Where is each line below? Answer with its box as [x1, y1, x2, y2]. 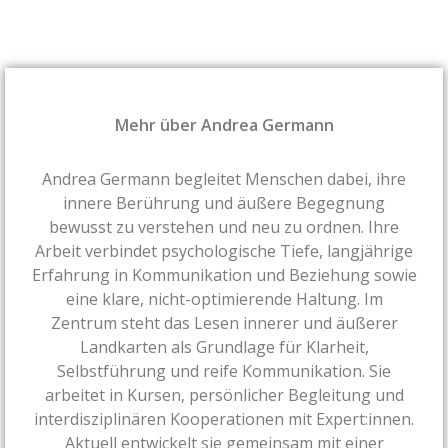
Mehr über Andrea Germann [114, 113, 334, 136]
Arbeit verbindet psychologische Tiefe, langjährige [35, 239, 413, 262]
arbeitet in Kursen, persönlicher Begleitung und [44, 383, 404, 406]
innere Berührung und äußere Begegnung [63, 191, 385, 214]
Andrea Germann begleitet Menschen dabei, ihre [42, 167, 406, 190]
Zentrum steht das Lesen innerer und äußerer [50, 311, 398, 334]
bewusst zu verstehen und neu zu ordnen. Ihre [49, 215, 399, 238]
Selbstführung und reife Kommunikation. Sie [57, 359, 391, 382]
